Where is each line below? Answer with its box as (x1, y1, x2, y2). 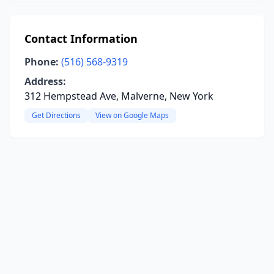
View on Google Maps (95, 110, 169, 120)
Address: (24, 75, 66, 88)
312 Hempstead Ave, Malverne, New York (24, 89, 213, 103)
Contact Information (24, 31, 138, 46)
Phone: (24, 55, 59, 68)
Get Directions (32, 110, 81, 120)
